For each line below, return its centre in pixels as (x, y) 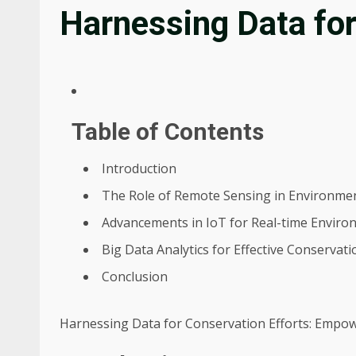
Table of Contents (168, 132)
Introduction (139, 168)
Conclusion (135, 277)
